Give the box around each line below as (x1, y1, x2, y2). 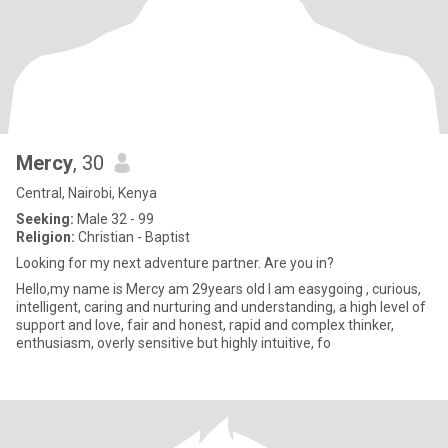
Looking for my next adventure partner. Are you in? (16, 255, 334, 271)
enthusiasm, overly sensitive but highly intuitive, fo (16, 335, 331, 351)
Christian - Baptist (75, 229, 190, 245)
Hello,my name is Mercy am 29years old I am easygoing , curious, (16, 281, 268, 297)
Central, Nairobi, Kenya (16, 185, 157, 201)
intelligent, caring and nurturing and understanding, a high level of (16, 299, 426, 315)
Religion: (16, 229, 75, 245)
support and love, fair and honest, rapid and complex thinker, (16, 317, 394, 333)
